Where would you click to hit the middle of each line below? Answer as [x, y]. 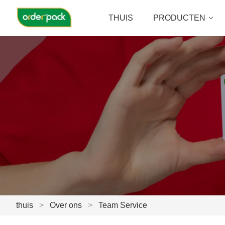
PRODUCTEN [179, 18]
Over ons [66, 205]
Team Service [123, 205]
